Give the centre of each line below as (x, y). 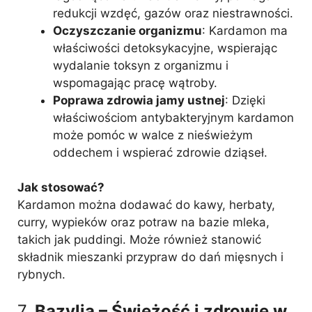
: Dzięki (245, 100)
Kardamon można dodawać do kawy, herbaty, (146, 205)
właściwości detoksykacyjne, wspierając (165, 48)
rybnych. (41, 274)
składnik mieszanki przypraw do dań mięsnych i (150, 257)
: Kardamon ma (245, 30)
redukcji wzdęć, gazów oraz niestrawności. (173, 13)
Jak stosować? (61, 187)
